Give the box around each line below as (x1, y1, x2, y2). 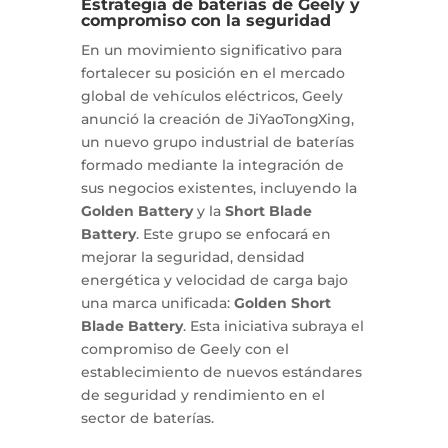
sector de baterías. (80, 409, 214, 428)
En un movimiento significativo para (80, 41, 342, 60)
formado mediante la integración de (80, 156, 344, 175)
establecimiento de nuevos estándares (80, 363, 362, 382)
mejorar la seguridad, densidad (80, 248, 305, 267)
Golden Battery (80, 202, 193, 221)
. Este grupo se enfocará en (135, 225, 331, 244)
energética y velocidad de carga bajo (80, 271, 348, 290)
